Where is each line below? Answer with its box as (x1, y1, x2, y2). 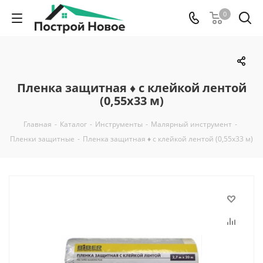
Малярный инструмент (150, 119, 232, 129)
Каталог (59, 119, 87, 129)
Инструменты (95, 119, 143, 129)
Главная (23, 119, 52, 129)
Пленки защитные (10, 134, 75, 144)
